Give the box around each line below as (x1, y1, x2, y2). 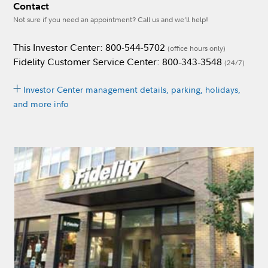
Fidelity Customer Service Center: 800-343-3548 (13, 55, 224, 68)
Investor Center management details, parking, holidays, (23, 84, 240, 95)
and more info (13, 98, 69, 109)
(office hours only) (167, 43, 226, 53)
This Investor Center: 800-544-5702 (13, 41, 167, 54)
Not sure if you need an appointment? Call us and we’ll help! (13, 14, 208, 25)
